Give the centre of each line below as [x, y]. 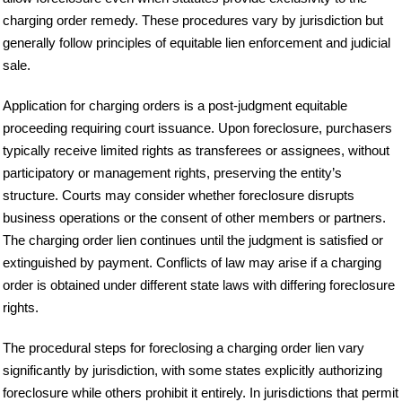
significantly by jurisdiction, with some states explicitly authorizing [192, 370]
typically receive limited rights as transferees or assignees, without [196, 150]
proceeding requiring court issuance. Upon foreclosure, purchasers [197, 127]
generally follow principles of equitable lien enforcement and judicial [197, 42]
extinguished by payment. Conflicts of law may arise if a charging [192, 262]
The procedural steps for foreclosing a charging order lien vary [184, 347]
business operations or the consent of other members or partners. [194, 217]
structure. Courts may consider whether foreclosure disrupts [179, 195]
